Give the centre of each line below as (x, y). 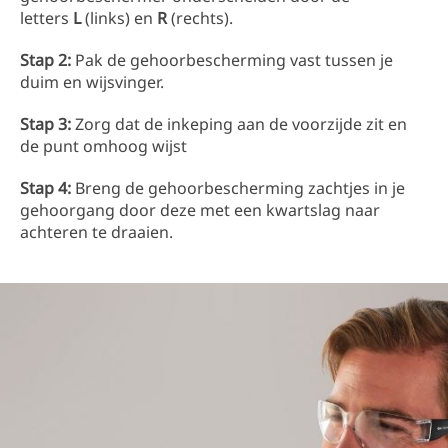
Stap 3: (45, 124)
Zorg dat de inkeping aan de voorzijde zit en (239, 124)
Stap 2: (45, 60)
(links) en (119, 18)
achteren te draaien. (96, 232)
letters (46, 18)
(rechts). (200, 18)
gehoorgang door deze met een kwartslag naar (200, 210)
